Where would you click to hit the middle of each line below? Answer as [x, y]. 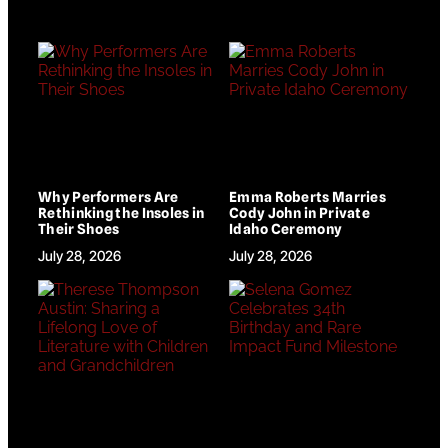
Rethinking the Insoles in [121, 213]
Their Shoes [79, 229]
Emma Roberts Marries [307, 197]
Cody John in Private [299, 213]
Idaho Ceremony [286, 229]
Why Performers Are [108, 197]
